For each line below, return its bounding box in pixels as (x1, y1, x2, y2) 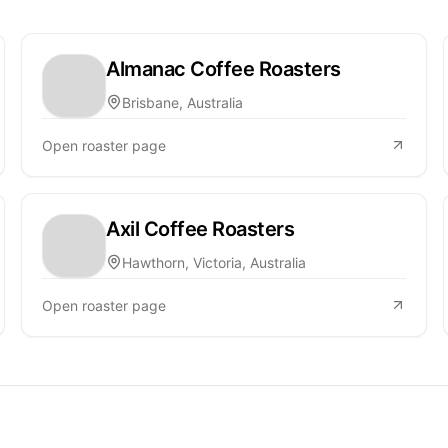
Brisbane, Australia (122, 93, 244, 111)
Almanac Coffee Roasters (106, 56, 341, 81)
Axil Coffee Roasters (106, 216, 295, 241)
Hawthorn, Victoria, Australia (122, 253, 307, 271)
